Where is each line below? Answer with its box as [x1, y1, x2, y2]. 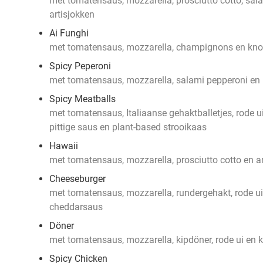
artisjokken [49, 9, 95, 20]
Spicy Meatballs [49, 93, 116, 104]
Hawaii [49, 140, 78, 151]
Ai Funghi [49, 28, 89, 39]
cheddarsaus [49, 201, 103, 213]
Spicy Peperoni [49, 60, 111, 72]
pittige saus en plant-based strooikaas [49, 122, 207, 133]
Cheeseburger [49, 173, 106, 184]
